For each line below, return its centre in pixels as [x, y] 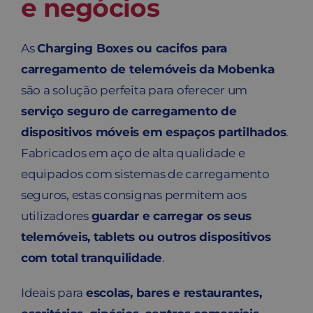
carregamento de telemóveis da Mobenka [147, 70]
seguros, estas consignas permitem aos [133, 195]
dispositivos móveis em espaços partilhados [153, 132]
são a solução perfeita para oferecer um [134, 90]
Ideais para [53, 293]
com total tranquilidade [92, 258]
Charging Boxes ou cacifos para [132, 49]
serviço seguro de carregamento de [129, 111]
